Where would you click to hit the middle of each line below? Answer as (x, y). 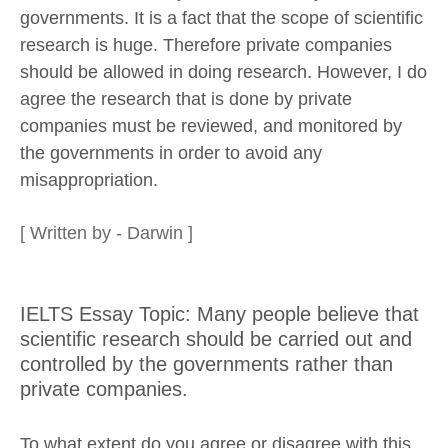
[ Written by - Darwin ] (106, 233)
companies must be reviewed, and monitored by (211, 125)
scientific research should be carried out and (216, 338)
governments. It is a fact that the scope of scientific (221, 17)
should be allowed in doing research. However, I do (223, 71)
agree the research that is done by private (186, 98)
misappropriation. (89, 179)
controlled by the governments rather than (206, 363)
